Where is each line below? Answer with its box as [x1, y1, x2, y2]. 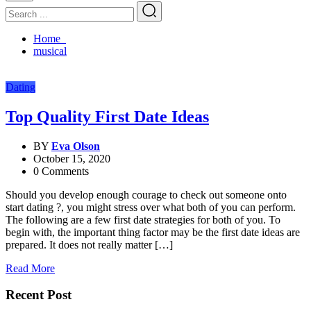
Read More [6, 262, 55, 274]
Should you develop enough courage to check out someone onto [6, 188, 287, 201]
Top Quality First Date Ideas [6, 107, 209, 126]
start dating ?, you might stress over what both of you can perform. [6, 201, 296, 213]
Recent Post [6, 287, 72, 303]
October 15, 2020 [33, 152, 110, 165]
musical [33, 44, 67, 57]
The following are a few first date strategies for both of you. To [6, 213, 280, 226]
